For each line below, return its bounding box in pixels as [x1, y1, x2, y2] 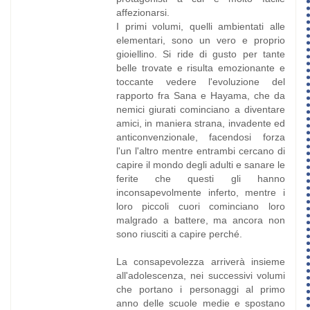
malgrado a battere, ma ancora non [116, 215, 285, 226]
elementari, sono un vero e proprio [116, 35, 285, 46]
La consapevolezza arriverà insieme [116, 256, 285, 268]
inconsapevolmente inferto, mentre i [116, 187, 285, 199]
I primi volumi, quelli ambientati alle [116, 21, 285, 33]
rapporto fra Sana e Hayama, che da [116, 90, 285, 102]
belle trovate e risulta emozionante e [116, 62, 285, 74]
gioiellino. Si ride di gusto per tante [116, 48, 285, 60]
